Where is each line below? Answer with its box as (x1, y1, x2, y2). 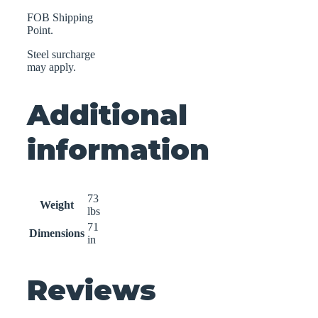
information (27, 132, 209, 168)
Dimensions (29, 227, 84, 240)
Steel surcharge (27, 48, 95, 61)
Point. (27, 24, 53, 37)
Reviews (27, 272, 156, 307)
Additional (27, 97, 187, 133)
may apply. (27, 61, 76, 74)
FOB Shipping (27, 11, 93, 24)
